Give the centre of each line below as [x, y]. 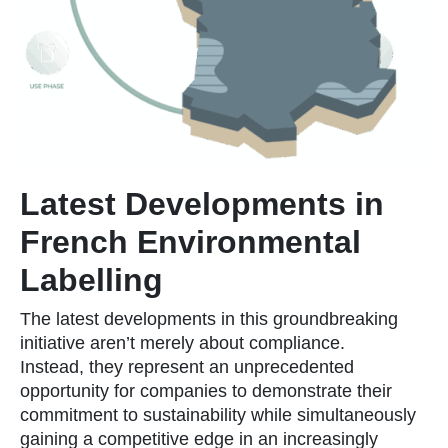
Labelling [91, 279]
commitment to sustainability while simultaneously [218, 414]
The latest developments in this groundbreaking [209, 318]
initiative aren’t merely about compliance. [182, 342]
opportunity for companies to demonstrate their [206, 390]
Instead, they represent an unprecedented [187, 366]
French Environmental [190, 241]
